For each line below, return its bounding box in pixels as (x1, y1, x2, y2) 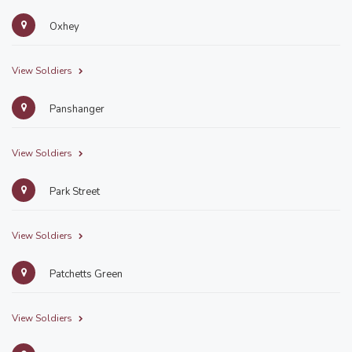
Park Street (47, 185, 100, 199)
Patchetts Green (47, 267, 123, 281)
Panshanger (47, 102, 104, 116)
